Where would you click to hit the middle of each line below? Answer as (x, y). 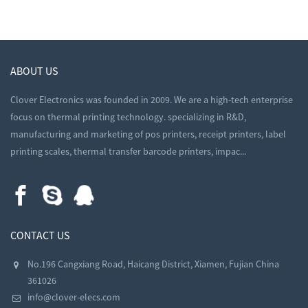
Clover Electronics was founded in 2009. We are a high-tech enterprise (152, 100)
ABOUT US (34, 71)
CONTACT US (40, 235)
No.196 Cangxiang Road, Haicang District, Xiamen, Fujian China (154, 264)
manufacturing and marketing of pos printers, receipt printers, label (148, 134)
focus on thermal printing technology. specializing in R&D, (129, 117)
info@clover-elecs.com (74, 297)
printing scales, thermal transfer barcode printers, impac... (129, 152)
